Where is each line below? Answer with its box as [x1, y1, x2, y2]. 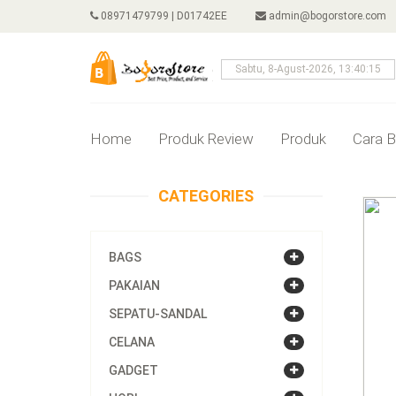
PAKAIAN [109, 278, 160, 293]
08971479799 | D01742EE [98, 10, 227, 22]
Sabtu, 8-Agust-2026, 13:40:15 [235, 63, 381, 75]
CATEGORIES [158, 187, 255, 205]
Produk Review [158, 130, 254, 148]
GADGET [109, 363, 158, 377]
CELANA [109, 335, 155, 349]
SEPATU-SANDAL [109, 307, 207, 321]
